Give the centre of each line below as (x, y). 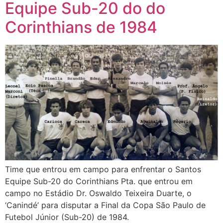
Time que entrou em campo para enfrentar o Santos (103, 169)
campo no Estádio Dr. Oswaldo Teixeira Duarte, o (98, 193)
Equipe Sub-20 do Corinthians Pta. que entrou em (99, 181)
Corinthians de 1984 (81, 27)
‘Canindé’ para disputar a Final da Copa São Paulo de (105, 205)
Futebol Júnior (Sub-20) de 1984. (67, 217)
